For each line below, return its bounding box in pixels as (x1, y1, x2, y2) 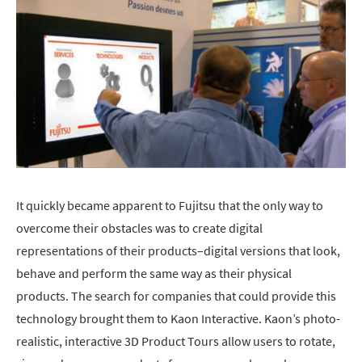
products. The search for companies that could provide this (16, 287, 336, 304)
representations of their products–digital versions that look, (16, 242, 340, 259)
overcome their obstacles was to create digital (16, 219, 263, 236)
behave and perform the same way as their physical (16, 264, 292, 281)
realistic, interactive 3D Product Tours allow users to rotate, (16, 332, 335, 349)
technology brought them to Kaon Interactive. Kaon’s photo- (16, 309, 340, 326)
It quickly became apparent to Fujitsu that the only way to (16, 196, 323, 213)
